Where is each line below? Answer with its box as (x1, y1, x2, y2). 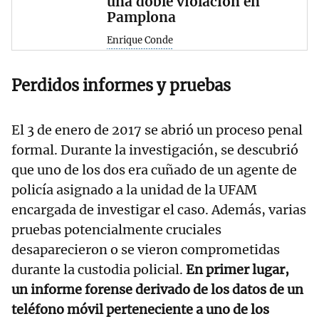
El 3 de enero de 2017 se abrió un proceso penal (11, 121, 303, 138)
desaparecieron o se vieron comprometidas (11, 241, 280, 258)
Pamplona (107, 9, 176, 26)
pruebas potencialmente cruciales (11, 221, 221, 238)
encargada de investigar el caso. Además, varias (11, 201, 306, 218)
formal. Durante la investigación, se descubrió (11, 141, 298, 158)
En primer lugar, (186, 261, 289, 278)
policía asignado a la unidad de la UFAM (11, 181, 257, 198)
